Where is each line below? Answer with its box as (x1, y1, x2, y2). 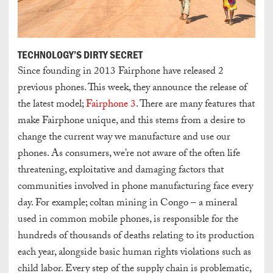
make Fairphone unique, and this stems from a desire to (18, 112, 245, 130)
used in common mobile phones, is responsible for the (18, 211, 238, 229)
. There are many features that (136, 96, 255, 114)
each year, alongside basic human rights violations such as (18, 244, 251, 262)
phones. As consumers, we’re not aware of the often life (18, 145, 240, 163)
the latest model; (18, 96, 86, 114)
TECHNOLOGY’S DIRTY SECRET (18, 48, 143, 62)
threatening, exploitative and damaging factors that (18, 161, 224, 180)
